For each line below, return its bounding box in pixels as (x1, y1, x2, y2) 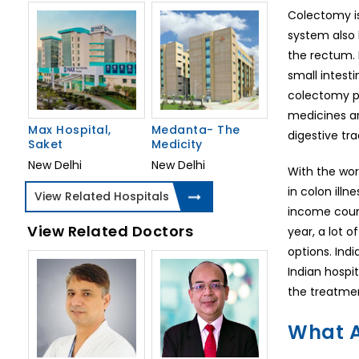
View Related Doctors (27, 220, 193, 241)
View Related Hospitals (34, 188, 169, 204)
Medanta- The (151, 121, 240, 138)
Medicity (151, 135, 203, 152)
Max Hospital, (28, 121, 111, 138)
